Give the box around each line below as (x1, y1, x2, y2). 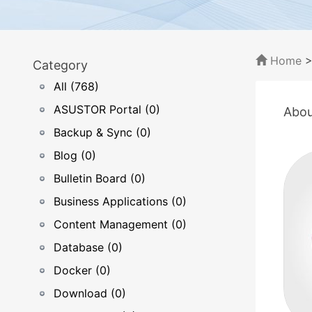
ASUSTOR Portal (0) (54, 102, 160, 116)
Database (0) (54, 240, 123, 254)
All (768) (54, 79, 99, 93)
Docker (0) (54, 263, 111, 277)
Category (33, 58, 88, 72)
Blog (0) (54, 148, 96, 162)
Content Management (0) (54, 217, 187, 231)
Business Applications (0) (54, 194, 187, 208)
